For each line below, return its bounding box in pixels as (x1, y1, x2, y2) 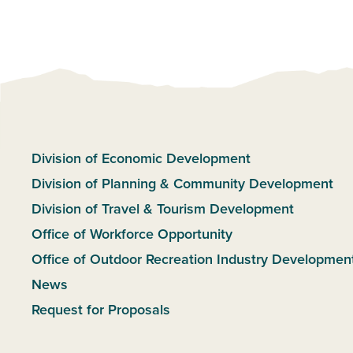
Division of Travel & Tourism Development (32, 200, 294, 217)
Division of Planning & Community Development (32, 175, 333, 192)
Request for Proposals (32, 301, 170, 318)
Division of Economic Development (32, 150, 251, 167)
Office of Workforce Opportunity (32, 225, 232, 243)
